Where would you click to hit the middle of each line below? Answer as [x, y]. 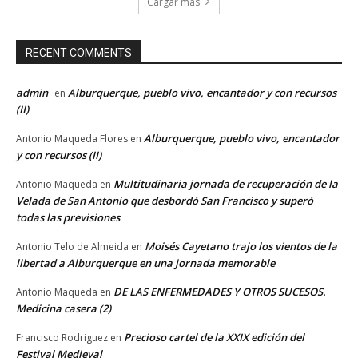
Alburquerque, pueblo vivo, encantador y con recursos [202, 92]
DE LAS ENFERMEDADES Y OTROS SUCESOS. [220, 291]
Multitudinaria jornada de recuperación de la [226, 183]
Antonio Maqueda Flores [72, 138]
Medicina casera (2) [64, 308]
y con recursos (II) [59, 155]
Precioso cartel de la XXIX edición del [214, 337]
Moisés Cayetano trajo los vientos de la [241, 246]
